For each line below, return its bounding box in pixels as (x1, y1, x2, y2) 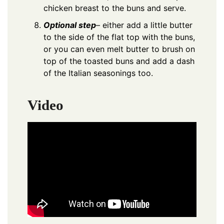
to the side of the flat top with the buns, (43, 31, 195, 42)
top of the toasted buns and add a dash (43, 55, 194, 66)
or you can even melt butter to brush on (43, 43, 195, 54)
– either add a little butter (96, 19, 192, 30)
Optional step (43, 19, 96, 30)
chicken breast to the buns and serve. (43, 2, 186, 13)
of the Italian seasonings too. (43, 67, 153, 78)
